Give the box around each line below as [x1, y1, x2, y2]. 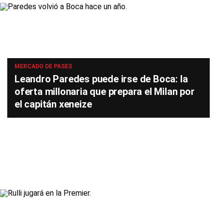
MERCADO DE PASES [15, 63, 72, 70]
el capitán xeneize [15, 98, 92, 110]
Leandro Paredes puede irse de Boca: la [15, 73, 188, 85]
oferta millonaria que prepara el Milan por [15, 86, 195, 97]
